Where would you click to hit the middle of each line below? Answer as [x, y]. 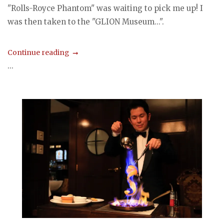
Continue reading [38, 52]
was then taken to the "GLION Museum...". [86, 22]
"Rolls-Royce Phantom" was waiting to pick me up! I [105, 8]
